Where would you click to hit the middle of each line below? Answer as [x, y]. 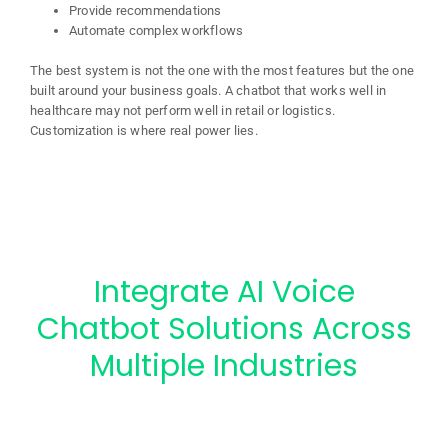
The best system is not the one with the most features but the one [222, 70]
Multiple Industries [224, 365]
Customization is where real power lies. [144, 130]
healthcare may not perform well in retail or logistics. [182, 110]
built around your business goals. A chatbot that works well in [208, 90]
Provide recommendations [145, 10]
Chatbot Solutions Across [224, 328]
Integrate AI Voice [224, 291]
